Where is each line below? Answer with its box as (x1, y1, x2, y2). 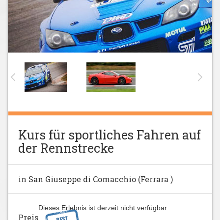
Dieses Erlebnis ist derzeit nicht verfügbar (38, 204, 167, 212)
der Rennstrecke (18, 140, 114, 156)
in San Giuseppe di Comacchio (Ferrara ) (18, 174, 173, 184)
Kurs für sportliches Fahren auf (18, 127, 201, 143)
